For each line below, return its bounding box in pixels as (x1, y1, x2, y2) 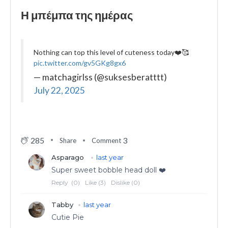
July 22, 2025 (34, 85, 85, 96)
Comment (92, 136, 121, 145)
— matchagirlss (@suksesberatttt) (34, 72, 167, 83)
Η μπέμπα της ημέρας (21, 8, 133, 22)
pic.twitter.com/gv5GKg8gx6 (34, 59, 126, 68)
